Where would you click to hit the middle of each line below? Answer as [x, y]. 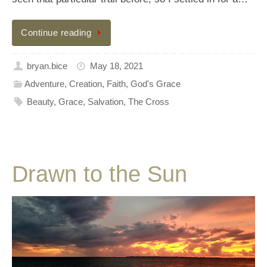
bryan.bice [47, 66]
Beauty [41, 102]
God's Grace [156, 84]
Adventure [45, 84]
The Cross [149, 102]
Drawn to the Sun [100, 174]
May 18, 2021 [116, 66]
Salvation [106, 102]
